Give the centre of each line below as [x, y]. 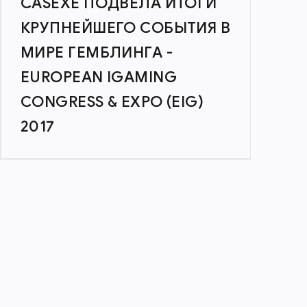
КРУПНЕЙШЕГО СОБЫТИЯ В [126, 28]
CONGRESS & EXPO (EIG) [112, 102]
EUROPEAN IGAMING [99, 77]
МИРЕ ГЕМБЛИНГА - [97, 52]
